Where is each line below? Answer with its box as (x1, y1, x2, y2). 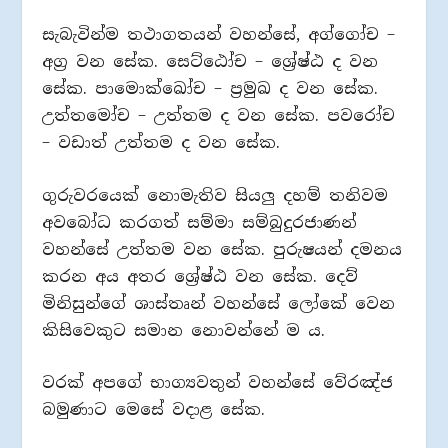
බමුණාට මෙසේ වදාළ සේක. (42, 399, 266, 421)
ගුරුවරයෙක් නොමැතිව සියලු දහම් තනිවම (42, 184, 389, 206)
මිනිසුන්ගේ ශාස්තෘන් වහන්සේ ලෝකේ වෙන (42, 292, 396, 314)
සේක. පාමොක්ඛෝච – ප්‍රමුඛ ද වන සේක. (42, 78, 379, 100)
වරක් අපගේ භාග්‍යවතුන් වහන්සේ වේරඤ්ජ (42, 372, 394, 394)
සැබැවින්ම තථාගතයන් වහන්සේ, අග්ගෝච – (42, 24, 396, 46)
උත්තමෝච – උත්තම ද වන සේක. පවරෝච (42, 105, 396, 127)
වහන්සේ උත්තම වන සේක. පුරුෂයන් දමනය (42, 238, 403, 260)
